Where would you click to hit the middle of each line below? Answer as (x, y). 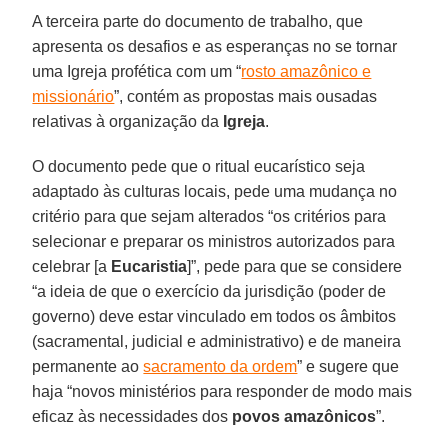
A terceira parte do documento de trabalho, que (198, 21)
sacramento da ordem (220, 366)
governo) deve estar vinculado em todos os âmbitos (214, 316)
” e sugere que (348, 366)
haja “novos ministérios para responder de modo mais (222, 391)
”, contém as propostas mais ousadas (246, 96)
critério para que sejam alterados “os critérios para (209, 216)
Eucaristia (149, 266)
